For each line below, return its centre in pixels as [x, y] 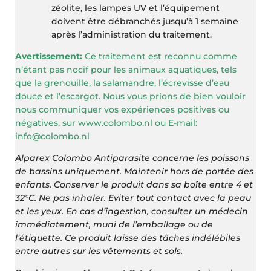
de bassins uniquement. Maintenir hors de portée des [135, 171]
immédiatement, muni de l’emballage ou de [114, 224]
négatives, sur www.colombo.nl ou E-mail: [106, 122]
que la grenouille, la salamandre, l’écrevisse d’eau [122, 83]
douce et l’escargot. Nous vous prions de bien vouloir [131, 96]
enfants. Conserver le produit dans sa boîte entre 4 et [134, 184]
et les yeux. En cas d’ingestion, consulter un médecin [132, 211]
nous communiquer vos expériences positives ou [122, 109]
